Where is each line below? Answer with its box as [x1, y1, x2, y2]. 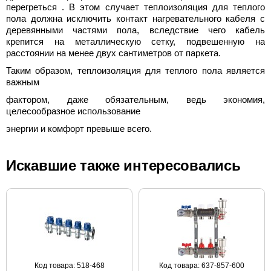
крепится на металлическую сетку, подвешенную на [6, 36, 265, 47]
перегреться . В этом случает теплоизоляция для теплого [6, 1, 265, 12]
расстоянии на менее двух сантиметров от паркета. [6, 47, 221, 58]
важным [6, 76, 39, 87]
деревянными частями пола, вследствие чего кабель [6, 24, 265, 35]
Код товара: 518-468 [34, 261, 105, 270]
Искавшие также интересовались [6, 157, 241, 174]
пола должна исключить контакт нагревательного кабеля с [6, 13, 265, 24]
